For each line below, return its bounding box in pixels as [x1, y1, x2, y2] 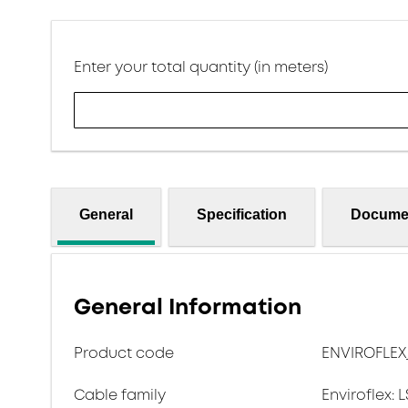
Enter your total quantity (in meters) [74, 56, 328, 77]
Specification [197, 206, 287, 222]
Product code [74, 342, 174, 363]
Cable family [74, 384, 166, 405]
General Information [74, 291, 301, 322]
